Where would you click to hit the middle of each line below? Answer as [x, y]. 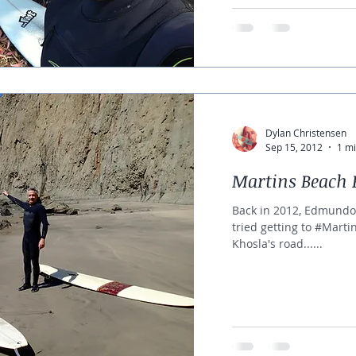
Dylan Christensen [306, 133]
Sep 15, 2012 [294, 147]
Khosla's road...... [277, 243]
